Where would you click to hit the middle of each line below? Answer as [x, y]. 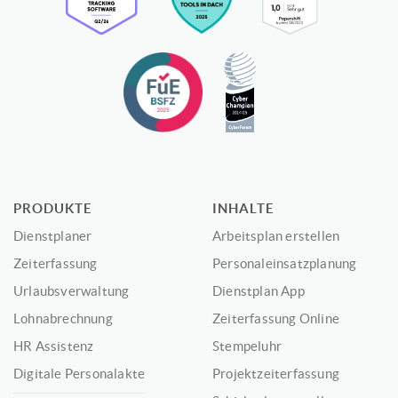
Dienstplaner [53, 236]
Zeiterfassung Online [276, 319]
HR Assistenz [54, 346]
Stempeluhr [247, 346]
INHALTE [243, 209]
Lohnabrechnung [63, 319]
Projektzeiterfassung [276, 374]
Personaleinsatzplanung [285, 264]
